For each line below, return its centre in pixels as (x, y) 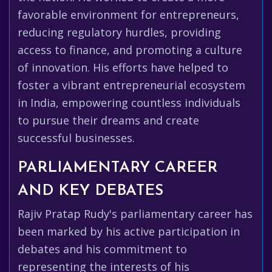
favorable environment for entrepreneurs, (128, 15)
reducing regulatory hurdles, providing (119, 32)
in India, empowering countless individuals (129, 103)
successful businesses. (76, 138)
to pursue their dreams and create (108, 120)
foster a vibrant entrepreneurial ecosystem (131, 85)
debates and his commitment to (102, 249)
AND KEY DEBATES (90, 191)
